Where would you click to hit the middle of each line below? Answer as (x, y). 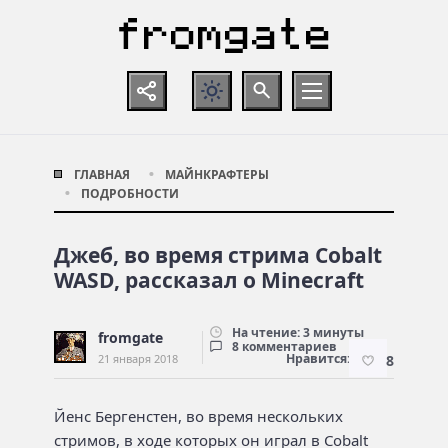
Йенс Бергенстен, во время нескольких (198, 415)
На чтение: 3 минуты (296, 332)
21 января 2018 (138, 358)
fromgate (130, 337)
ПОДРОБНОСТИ (130, 193)
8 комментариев (284, 346)
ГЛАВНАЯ (102, 174)
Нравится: (318, 358)
